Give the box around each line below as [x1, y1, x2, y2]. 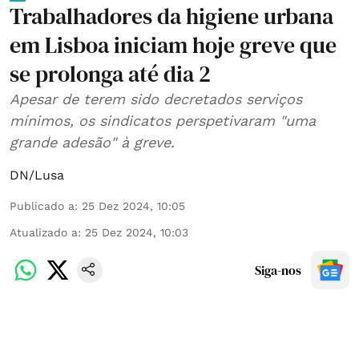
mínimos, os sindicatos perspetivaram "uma [10, 111, 316, 129]
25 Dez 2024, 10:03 [85, 225, 188, 239]
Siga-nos [255, 260, 301, 279]
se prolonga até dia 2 [10, 58, 211, 89]
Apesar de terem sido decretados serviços [10, 90, 302, 107]
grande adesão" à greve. [10, 133, 175, 151]
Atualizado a [10, 225, 78, 239]
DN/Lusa [10, 167, 64, 183]
